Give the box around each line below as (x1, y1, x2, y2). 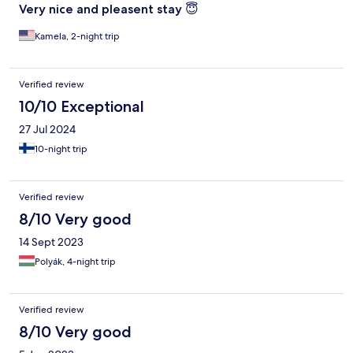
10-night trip (35, 143, 87, 156)
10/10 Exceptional (19, 97, 144, 117)
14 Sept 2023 (19, 235, 84, 250)
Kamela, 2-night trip (35, 30, 120, 43)
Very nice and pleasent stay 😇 (19, 2, 199, 17)
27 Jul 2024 (19, 122, 76, 137)
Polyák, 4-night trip (35, 255, 116, 269)
